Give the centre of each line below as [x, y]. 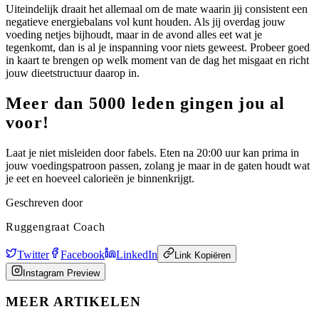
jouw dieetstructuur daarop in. [73, 73]
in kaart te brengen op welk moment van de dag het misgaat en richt [157, 61]
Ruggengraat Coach [56, 227]
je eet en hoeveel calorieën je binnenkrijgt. [100, 179]
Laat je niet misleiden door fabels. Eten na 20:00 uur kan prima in [152, 153]
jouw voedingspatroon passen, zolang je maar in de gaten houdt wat [158, 166]
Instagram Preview [61, 273]
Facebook [83, 255]
